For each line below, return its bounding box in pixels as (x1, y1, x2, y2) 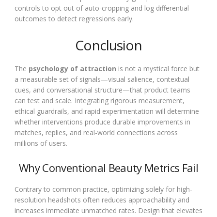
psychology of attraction (29, 63, 116, 73)
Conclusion (75, 35, 142, 54)
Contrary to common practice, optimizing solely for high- (15, 184, 192, 194)
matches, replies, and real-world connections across (15, 127, 178, 137)
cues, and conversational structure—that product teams (15, 85, 190, 94)
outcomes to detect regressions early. (15, 14, 134, 23)
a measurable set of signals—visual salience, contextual (15, 74, 189, 84)
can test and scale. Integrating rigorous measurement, (15, 95, 185, 105)
